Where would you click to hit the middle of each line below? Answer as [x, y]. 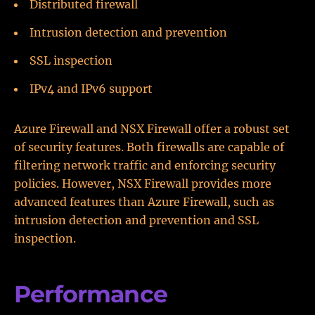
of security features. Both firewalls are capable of [149, 147]
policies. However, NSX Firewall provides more [143, 184]
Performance [91, 294]
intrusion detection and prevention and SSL [136, 220]
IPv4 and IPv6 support [91, 89]
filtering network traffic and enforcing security [145, 165]
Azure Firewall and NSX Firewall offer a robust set [152, 129]
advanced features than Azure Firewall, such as [144, 202]
